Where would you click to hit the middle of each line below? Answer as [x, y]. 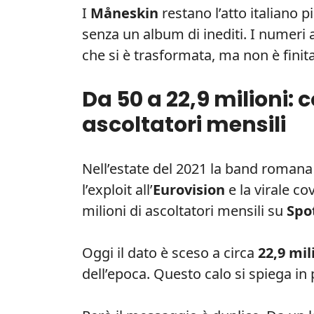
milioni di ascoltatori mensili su [184, 210]
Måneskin [124, 13]
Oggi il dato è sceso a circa [170, 252]
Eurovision [189, 189]
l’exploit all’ [117, 189]
